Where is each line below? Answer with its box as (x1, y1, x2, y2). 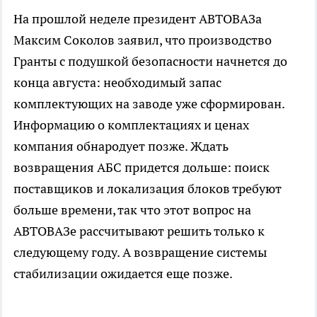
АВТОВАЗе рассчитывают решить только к (13, 223, 265, 240)
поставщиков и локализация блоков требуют (13, 180, 282, 197)
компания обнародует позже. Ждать (13, 138, 229, 155)
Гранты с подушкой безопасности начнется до (13, 53, 287, 70)
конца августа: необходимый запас (13, 74, 221, 91)
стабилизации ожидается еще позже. (13, 265, 233, 282)
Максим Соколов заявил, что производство (13, 32, 272, 49)
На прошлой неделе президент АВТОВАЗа (13, 11, 262, 28)
